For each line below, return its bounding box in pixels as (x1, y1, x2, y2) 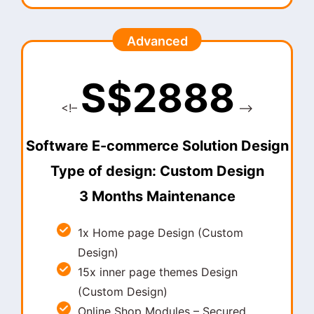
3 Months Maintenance (78, 188, 235, 205)
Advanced (126, 34, 188, 49)
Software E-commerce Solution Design (25, 137, 289, 155)
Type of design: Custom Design (50, 163, 264, 180)
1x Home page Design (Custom (77, 226, 243, 240)
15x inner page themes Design (77, 265, 238, 280)
